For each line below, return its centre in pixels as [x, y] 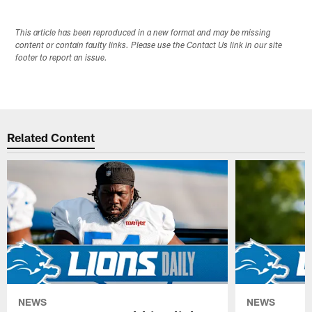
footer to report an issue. [62, 59]
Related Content [51, 137]
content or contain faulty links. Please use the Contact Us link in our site [149, 46]
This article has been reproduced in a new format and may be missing [143, 34]
